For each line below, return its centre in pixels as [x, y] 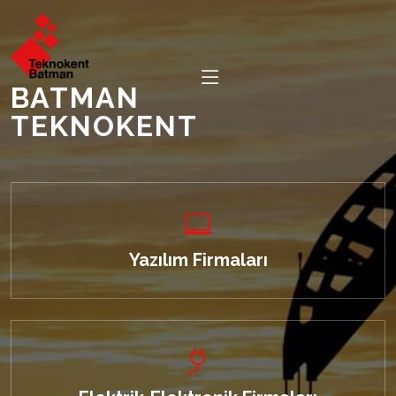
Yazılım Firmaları [198, 260]
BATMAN [75, 98]
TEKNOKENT [104, 126]
